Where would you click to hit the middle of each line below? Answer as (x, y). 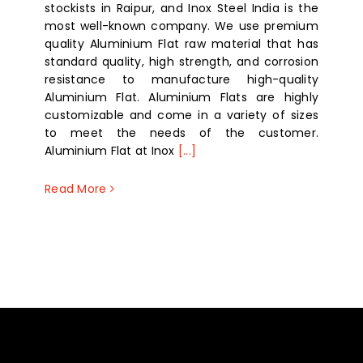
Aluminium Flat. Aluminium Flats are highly (181, 98)
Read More (76, 189)
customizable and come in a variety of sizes (181, 115)
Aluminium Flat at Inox (111, 151)
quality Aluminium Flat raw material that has (181, 44)
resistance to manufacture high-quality (181, 80)
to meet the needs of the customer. (181, 133)
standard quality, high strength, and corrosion (181, 62)
